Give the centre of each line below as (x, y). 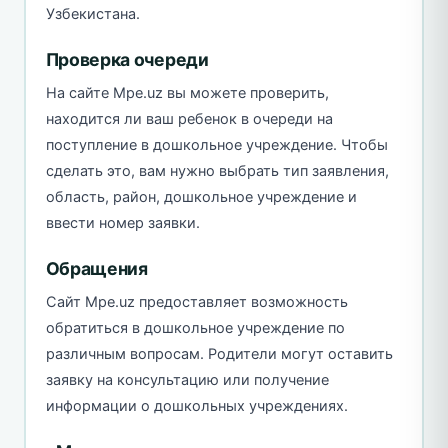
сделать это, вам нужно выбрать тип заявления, (217, 171)
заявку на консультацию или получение (187, 380)
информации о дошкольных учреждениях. (196, 406)
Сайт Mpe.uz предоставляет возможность (196, 302)
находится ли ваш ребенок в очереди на (189, 119)
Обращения (96, 269)
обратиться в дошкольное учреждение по (195, 328)
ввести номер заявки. (122, 223)
